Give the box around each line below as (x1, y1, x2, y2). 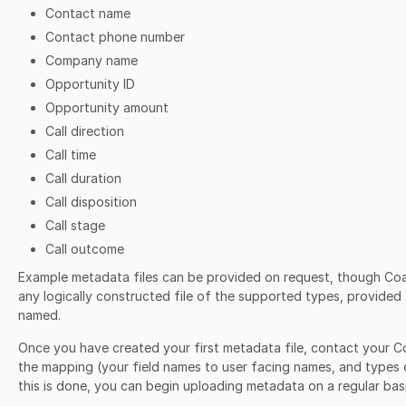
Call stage (45, 217, 105, 233)
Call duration (45, 170, 121, 186)
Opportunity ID (45, 76, 135, 92)
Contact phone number (45, 29, 185, 44)
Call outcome (45, 241, 124, 256)
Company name (45, 53, 138, 68)
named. (18, 307, 61, 323)
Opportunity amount (45, 100, 169, 115)
